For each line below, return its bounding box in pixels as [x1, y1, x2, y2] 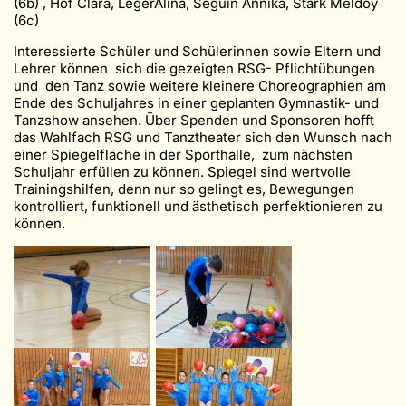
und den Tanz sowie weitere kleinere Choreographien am [14, 77, 386, 95]
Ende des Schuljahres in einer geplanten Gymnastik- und [14, 94, 379, 112]
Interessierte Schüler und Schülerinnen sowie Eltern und [14, 43, 381, 61]
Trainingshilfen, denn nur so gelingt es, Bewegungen [14, 180, 354, 198]
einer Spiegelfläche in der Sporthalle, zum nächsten [14, 146, 353, 164]
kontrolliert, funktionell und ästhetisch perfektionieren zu [14, 198, 382, 216]
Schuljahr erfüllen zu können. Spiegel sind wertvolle [14, 163, 351, 181]
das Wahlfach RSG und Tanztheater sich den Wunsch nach [14, 129, 392, 147]
